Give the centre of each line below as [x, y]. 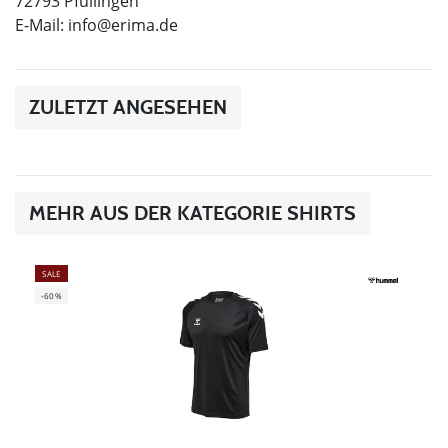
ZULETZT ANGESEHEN [128, 107]
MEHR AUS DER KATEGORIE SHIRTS [192, 213]
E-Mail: [41, 25]
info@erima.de [123, 25]
